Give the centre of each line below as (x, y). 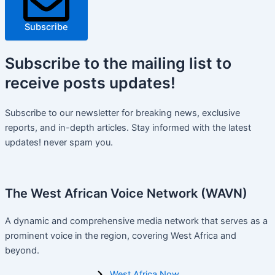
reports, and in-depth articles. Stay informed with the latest (128, 127)
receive (34, 83)
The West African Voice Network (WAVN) (126, 194)
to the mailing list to (156, 64)
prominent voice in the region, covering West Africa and (121, 236)
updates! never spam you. (59, 142)
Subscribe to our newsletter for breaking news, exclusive (122, 113)
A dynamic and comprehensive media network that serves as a (136, 221)
